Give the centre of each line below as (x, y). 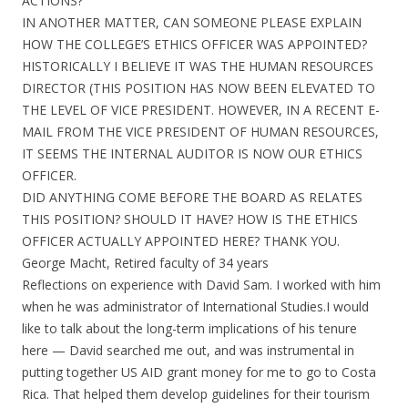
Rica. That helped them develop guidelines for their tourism (196, 394)
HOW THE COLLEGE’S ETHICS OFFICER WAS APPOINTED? (194, 44)
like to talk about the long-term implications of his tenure (189, 328)
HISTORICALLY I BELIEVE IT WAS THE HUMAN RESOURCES (198, 66)
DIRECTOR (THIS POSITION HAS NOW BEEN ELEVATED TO (199, 88)
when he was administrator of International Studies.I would (195, 306)
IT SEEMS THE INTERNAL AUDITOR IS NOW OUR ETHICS (192, 153)
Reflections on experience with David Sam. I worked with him (201, 285)
